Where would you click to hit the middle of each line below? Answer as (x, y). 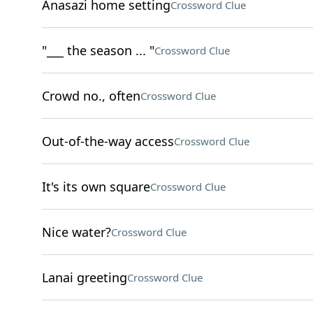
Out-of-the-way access (108, 141)
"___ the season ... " (98, 50)
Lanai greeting (84, 277)
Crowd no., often (91, 96)
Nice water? (76, 232)
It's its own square (96, 187)
